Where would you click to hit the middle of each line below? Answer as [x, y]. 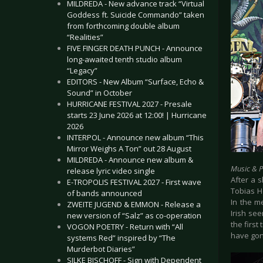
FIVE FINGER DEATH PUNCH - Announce [135, 48]
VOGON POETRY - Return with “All [125, 227]
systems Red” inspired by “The [121, 238]
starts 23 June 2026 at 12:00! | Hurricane [137, 115]
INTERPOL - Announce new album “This [135, 137]
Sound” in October [100, 93]
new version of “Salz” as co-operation [134, 215]
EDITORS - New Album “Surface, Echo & [135, 82]
